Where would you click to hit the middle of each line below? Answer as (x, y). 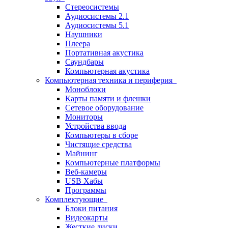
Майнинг (81, 153)
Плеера (78, 44)
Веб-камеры (86, 172)
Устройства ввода (96, 126)
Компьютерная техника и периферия (111, 80)
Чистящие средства (98, 144)
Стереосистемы (92, 7)
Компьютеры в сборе (102, 135)
